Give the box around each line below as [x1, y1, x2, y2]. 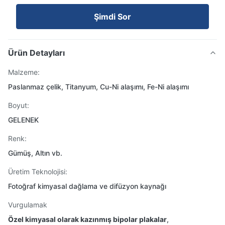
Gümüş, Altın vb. [8, 149, 62, 157]
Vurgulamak [8, 200, 47, 209]
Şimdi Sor [94, 12, 131, 22]
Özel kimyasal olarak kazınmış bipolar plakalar [8, 215, 167, 223]
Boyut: [8, 101, 29, 109]
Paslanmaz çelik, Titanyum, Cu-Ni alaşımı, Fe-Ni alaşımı [8, 82, 189, 91]
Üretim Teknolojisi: [8, 167, 67, 176]
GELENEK [8, 116, 39, 124]
